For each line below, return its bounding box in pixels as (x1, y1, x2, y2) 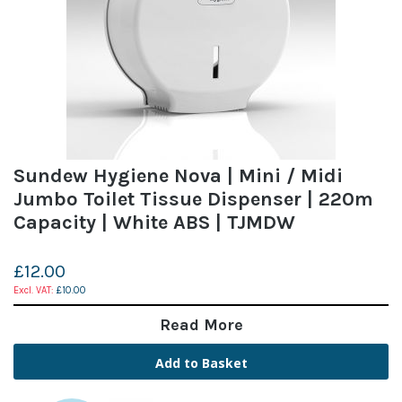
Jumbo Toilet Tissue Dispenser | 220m (13, 187, 373, 211)
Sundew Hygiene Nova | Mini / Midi (13, 163, 343, 188)
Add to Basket (154, 354, 248, 371)
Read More (159, 314, 243, 335)
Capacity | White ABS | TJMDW (13, 210, 295, 234)
